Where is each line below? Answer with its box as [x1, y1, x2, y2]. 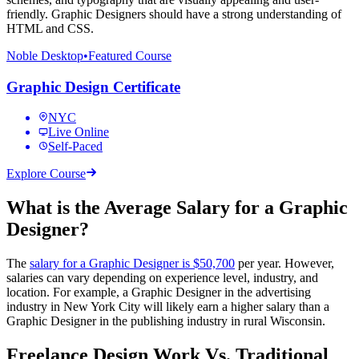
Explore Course [6, 167, 86, 181]
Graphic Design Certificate [6, 78, 180, 95]
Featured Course [88, 49, 171, 63]
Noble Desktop [6, 49, 83, 63]
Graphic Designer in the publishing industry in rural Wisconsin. [6, 314, 325, 329]
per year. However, [235, 256, 334, 271]
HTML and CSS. [6, 22, 94, 36]
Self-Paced [48, 139, 103, 154]
